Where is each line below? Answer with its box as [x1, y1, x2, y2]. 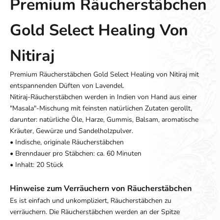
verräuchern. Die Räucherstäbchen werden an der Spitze [10, 207, 180, 217]
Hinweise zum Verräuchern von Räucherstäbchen [10, 183, 192, 194]
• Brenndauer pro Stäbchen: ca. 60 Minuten [10, 149, 141, 159]
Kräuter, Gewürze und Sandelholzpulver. [10, 126, 133, 136]
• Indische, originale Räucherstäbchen [10, 137, 124, 147]
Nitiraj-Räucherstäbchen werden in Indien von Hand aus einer [10, 92, 197, 102]
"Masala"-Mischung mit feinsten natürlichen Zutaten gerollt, [10, 104, 192, 113]
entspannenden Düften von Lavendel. [10, 81, 124, 91]
